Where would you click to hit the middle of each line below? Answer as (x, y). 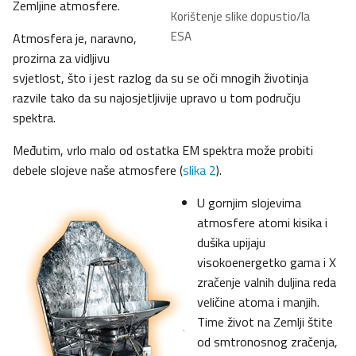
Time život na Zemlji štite (265, 322)
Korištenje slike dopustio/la (240, 17)
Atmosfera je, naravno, (75, 39)
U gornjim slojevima (249, 203)
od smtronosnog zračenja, (267, 342)
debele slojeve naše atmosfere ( (98, 170)
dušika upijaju (231, 243)
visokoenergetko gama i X (267, 263)
